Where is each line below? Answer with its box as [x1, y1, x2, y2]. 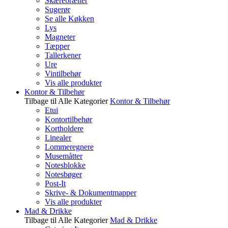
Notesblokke [45, 161, 85, 169]
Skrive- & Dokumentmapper [45, 188, 136, 197]
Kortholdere [45, 124, 83, 133]
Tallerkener [45, 51, 81, 60]
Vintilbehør [45, 69, 81, 78]
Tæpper [45, 42, 70, 50]
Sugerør [45, 5, 70, 14]
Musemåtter [45, 152, 82, 160]
